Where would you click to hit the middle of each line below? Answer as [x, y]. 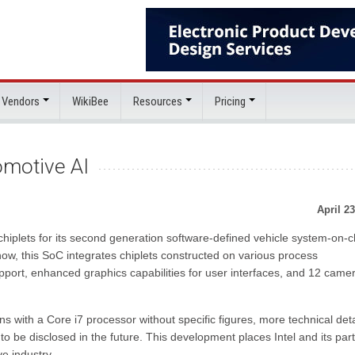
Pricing [230, 101]
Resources [158, 101]
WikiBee [90, 101]
